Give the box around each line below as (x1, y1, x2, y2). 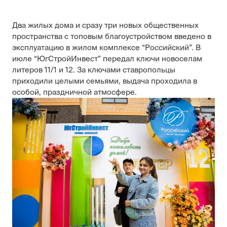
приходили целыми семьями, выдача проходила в (12, 77, 197, 85)
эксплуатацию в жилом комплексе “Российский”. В (12, 43, 201, 52)
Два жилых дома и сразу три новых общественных (12, 21, 199, 29)
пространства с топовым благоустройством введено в (12, 32, 211, 41)
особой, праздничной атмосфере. (12, 88, 137, 96)
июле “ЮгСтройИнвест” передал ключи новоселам (12, 54, 202, 63)
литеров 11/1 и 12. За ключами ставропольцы (12, 65, 175, 74)
